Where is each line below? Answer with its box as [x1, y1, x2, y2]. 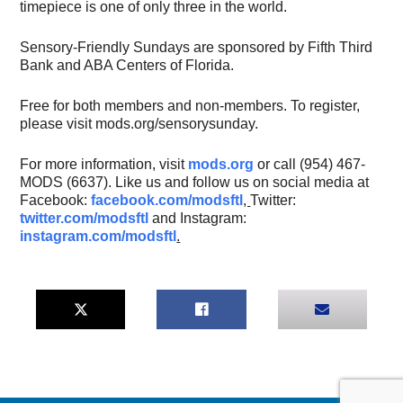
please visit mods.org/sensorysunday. [20, 115, 259, 131]
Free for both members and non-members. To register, [20, 97, 361, 113]
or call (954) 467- [254, 156, 366, 172]
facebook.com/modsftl [91, 192, 244, 208]
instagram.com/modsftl [20, 228, 177, 244]
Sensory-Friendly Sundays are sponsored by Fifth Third [20, 39, 373, 55]
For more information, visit [20, 156, 189, 172]
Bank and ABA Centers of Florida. [20, 57, 235, 73]
